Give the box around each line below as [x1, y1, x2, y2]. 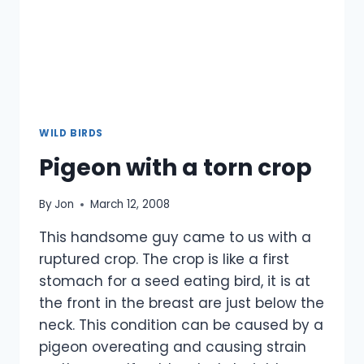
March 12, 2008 [90, 197, 171, 213]
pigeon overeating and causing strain [39, 337, 306, 357]
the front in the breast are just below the [39, 293, 324, 314]
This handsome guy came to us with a [39, 227, 311, 248]
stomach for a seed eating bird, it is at [39, 271, 310, 292]
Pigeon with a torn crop [39, 151, 312, 184]
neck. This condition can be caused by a [39, 315, 323, 336]
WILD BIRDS [39, 126, 103, 140]
